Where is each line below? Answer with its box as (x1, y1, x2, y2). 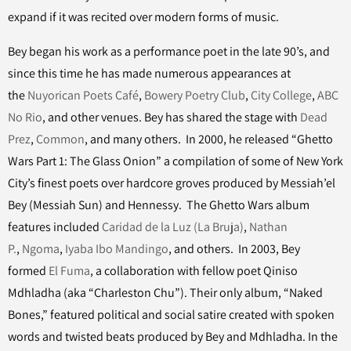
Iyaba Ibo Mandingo (65, 241, 168, 257)
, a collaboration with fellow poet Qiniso (90, 262, 298, 279)
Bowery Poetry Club (144, 87, 245, 103)
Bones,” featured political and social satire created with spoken (8, 306, 335, 323)
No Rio (8, 109, 42, 125)
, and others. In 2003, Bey (168, 241, 300, 257)
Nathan (249, 219, 288, 235)
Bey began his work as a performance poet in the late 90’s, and (8, 43, 330, 60)
